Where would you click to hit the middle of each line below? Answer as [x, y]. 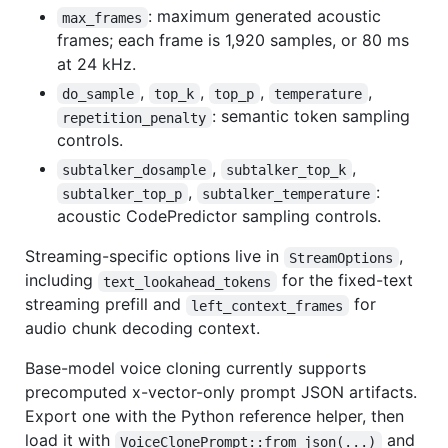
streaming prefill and [105, 304]
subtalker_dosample [134, 169]
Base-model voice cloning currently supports [195, 368]
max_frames [102, 17]
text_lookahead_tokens [187, 281]
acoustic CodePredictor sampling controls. [219, 216]
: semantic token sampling [313, 116]
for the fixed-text [347, 280]
